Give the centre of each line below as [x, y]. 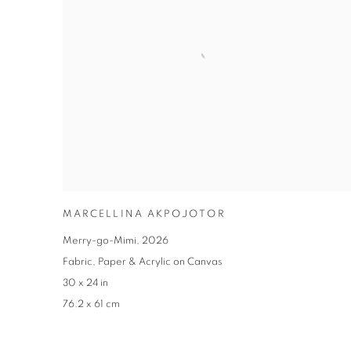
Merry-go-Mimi [100, 241]
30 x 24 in [85, 284]
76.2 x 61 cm [91, 305]
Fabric [78, 262]
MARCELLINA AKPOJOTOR [144, 215]
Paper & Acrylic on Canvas [160, 262]
